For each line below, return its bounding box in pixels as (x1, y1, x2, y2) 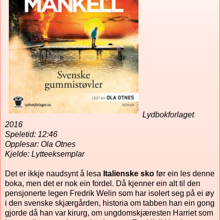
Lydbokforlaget (142, 110, 194, 119)
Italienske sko (103, 169, 154, 178)
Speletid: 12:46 (5, 130, 57, 139)
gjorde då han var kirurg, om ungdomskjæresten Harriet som (5, 209, 213, 218)
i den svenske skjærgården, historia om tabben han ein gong (5, 199, 215, 208)
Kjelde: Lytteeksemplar (5, 150, 84, 159)
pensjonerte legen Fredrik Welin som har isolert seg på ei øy (5, 189, 214, 198)
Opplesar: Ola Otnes (5, 140, 76, 149)
